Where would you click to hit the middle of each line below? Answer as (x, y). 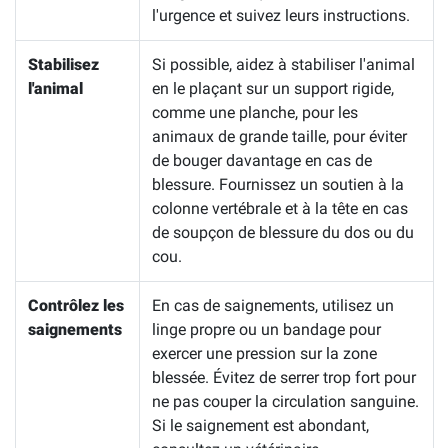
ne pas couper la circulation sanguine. (285, 402)
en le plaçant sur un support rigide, (273, 89)
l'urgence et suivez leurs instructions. (281, 16)
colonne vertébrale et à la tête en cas (280, 209)
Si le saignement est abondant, (260, 426)
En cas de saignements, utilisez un (273, 306)
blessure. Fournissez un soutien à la (278, 185)
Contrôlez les (76, 306)
